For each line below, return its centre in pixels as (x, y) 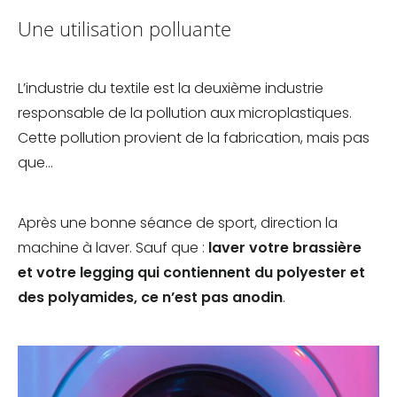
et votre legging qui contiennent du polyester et (191, 273)
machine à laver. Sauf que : (113, 248)
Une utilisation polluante (125, 29)
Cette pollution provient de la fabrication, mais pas (194, 138)
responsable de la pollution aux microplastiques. (185, 113)
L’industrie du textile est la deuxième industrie (171, 89)
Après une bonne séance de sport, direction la (178, 223)
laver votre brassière (285, 248)
